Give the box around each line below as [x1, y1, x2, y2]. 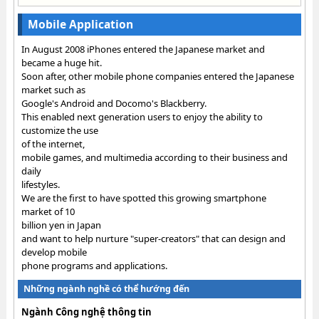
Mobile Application [27, 16, 133, 32]
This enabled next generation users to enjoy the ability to [21, 110, 263, 123]
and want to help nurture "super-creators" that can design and [21, 232, 286, 245]
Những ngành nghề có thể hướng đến [23, 283, 189, 295]
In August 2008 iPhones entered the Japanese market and [21, 43, 265, 56]
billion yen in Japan [21, 219, 101, 231]
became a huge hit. [21, 56, 102, 69]
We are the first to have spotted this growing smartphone [21, 192, 266, 204]
